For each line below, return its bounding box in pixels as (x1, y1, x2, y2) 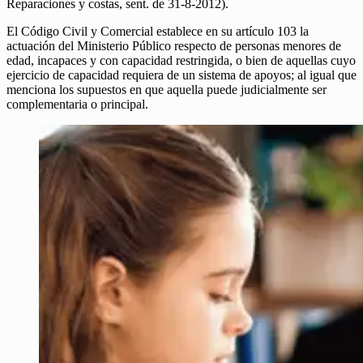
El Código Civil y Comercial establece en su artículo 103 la (6, 24, 309, 39)
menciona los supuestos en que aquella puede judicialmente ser (6, 83, 327, 97)
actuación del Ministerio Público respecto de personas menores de (6, 39, 341, 53)
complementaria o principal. (6, 97, 148, 112)
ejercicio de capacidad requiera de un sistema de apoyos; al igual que (6, 68, 357, 83)
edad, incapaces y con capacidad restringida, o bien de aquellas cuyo (6, 53, 356, 68)
